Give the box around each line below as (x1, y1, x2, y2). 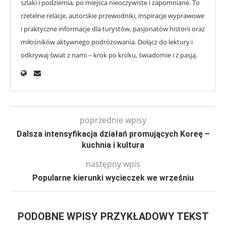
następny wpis (86, 158, 140, 169)
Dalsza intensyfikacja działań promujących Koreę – (16, 129, 210, 139)
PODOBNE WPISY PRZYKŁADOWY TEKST (17, 210, 209, 222)
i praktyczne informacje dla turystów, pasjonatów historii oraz (21, 24, 205, 33)
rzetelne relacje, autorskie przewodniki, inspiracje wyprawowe (21, 11, 204, 20)
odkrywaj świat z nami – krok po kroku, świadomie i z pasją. (21, 50, 197, 60)
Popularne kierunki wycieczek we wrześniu (32, 173, 194, 183)
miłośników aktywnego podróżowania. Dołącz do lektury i (21, 37, 193, 46)
